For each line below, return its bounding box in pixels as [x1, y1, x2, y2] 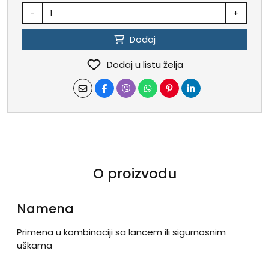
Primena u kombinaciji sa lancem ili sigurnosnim [17, 226, 226, 239]
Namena [17, 200, 74, 218]
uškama [17, 239, 52, 252]
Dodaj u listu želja [106, 58, 183, 71]
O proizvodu [92, 164, 177, 184]
